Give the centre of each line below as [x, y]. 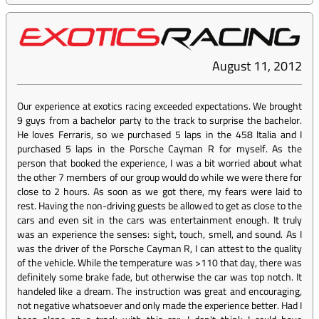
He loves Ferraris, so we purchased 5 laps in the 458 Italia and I [159, 135]
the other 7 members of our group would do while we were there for [159, 177]
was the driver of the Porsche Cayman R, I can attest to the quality [159, 249]
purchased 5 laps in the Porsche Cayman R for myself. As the [159, 149]
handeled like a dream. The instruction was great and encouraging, [159, 291]
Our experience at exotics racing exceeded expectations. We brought [159, 106]
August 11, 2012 [257, 66]
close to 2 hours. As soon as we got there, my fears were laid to [159, 192]
